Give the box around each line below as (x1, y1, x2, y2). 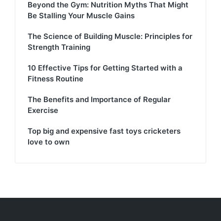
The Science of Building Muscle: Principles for (28, 32, 192, 41)
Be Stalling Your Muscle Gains (28, 11, 135, 21)
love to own (28, 137, 70, 147)
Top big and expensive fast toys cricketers (28, 126, 181, 136)
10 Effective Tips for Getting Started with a (28, 63, 183, 73)
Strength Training (28, 42, 90, 52)
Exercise (28, 106, 58, 115)
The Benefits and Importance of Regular (28, 95, 171, 105)
